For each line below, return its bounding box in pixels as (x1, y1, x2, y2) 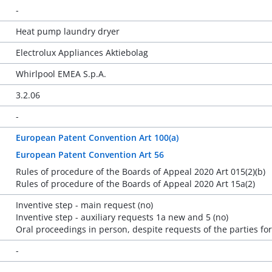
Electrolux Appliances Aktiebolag (15, 47, 148, 58)
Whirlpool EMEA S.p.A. (15, 68, 106, 80)
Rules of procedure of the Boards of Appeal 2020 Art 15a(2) (15, 178, 255, 189)
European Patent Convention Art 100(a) (15, 132, 178, 143)
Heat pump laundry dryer (15, 25, 120, 37)
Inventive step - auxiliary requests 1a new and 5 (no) (15, 211, 228, 223)
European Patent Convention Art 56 (15, 149, 164, 160)
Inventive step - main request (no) (15, 199, 153, 211)
